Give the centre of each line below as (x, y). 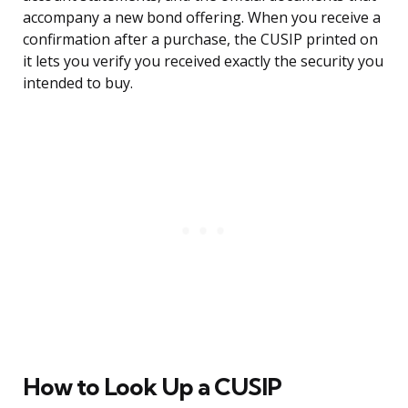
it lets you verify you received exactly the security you (203, 61)
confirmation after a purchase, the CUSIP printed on (200, 40)
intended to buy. (78, 83)
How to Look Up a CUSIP (152, 387)
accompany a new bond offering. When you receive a (202, 18)
